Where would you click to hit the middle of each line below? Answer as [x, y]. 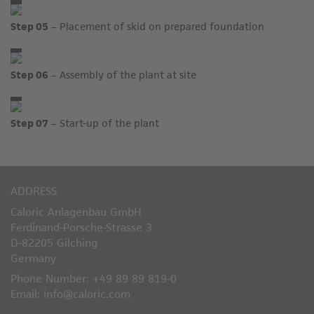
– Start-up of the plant [104, 123]
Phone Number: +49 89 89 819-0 [94, 279]
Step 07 [29, 123]
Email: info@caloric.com [70, 294]
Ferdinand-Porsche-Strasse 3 [81, 227]
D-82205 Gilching [54, 243]
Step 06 [29, 75]
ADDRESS [34, 191]
